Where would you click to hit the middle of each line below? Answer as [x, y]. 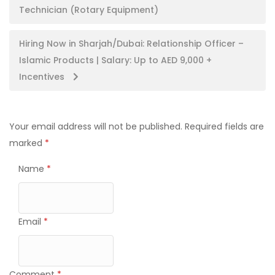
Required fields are [224, 127]
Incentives [43, 77]
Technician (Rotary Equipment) [89, 10]
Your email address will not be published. [96, 127]
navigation [49, 20]
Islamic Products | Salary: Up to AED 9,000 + [115, 60]
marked [27, 143]
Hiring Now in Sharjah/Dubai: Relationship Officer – [131, 44]
